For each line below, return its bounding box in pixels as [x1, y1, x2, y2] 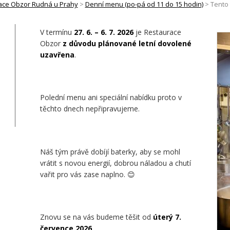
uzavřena [40, 50, 75, 60]
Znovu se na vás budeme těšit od [40, 212, 154, 222]
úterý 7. [153, 212, 182, 222]
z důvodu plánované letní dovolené [61, 39, 192, 49]
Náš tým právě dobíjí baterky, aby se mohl [40, 146, 181, 157]
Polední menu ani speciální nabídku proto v [40, 92, 182, 103]
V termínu [40, 27, 74, 37]
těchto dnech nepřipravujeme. [40, 104, 140, 114]
